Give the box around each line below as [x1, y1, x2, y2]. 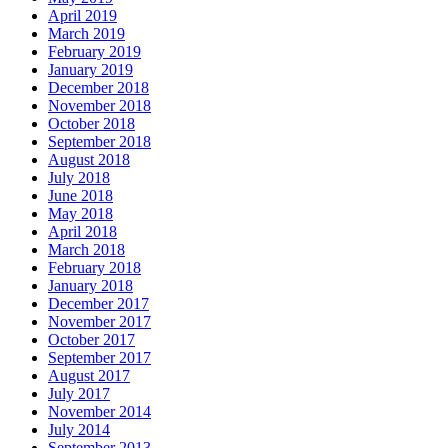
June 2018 [48, 187, 113, 205]
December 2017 [48, 295, 149, 313]
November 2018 [48, 97, 151, 115]
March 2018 [48, 241, 125, 259]
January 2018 [48, 277, 133, 295]
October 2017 [48, 331, 135, 349]
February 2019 [48, 43, 141, 61]
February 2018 [48, 259, 141, 277]
